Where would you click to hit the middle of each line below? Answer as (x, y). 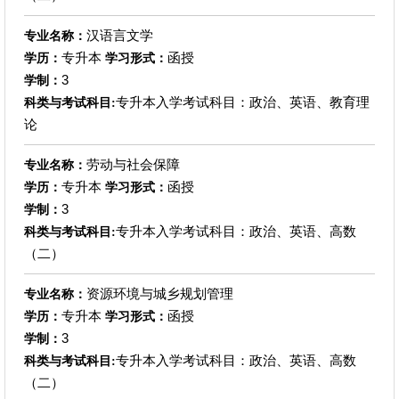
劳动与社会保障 (133, 164)
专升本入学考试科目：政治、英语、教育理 (242, 102)
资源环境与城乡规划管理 (159, 293)
